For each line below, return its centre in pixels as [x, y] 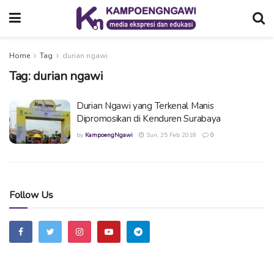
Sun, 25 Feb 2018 [170, 135]
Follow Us [31, 195]
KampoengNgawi [109, 135]
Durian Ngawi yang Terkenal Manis [145, 106]
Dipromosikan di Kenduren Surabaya [149, 119]
